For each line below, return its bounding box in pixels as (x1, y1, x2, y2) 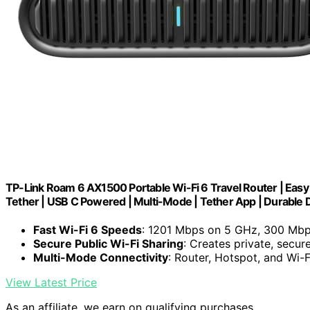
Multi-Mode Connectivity (33, 250, 168, 265)
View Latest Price (6, 275, 97, 290)
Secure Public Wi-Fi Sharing (33, 237, 183, 251)
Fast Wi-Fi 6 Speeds (33, 223, 142, 237)
